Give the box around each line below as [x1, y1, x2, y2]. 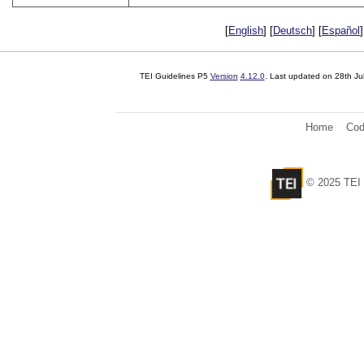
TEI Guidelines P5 [139, 71, 210, 81]
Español [322, 24, 360, 37]
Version [210, 71, 238, 81]
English [228, 24, 263, 37]
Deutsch [273, 24, 312, 37]
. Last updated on [264, 71, 335, 81]
